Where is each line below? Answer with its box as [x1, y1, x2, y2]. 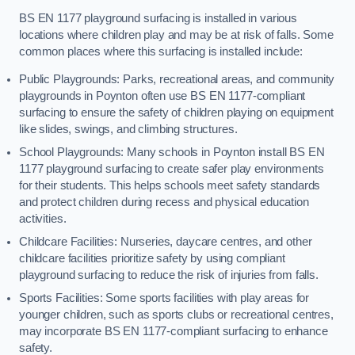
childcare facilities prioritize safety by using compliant [19, 252, 285, 265]
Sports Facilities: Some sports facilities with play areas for [19, 292, 310, 305]
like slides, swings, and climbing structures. [19, 123, 238, 136]
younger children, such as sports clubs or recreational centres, [19, 308, 334, 322]
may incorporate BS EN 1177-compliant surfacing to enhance [19, 325, 328, 338]
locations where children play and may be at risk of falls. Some [19, 28, 334, 41]
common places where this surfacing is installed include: [19, 44, 303, 58]
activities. [19, 212, 67, 226]
